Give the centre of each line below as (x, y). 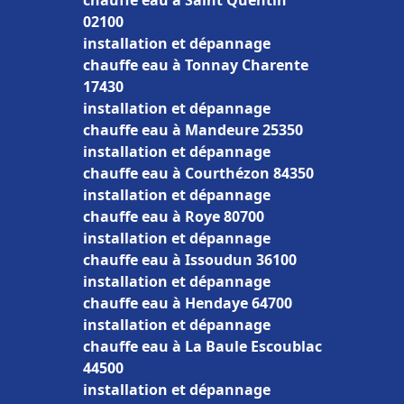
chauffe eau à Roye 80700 (174, 216)
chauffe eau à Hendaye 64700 (188, 303)
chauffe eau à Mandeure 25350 (193, 130)
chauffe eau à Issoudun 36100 (190, 260)
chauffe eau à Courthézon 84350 (198, 173)
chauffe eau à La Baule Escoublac (202, 346)
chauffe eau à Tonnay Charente (196, 65)
